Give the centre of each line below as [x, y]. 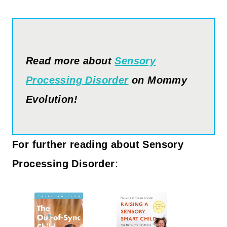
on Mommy [158, 80]
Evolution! [52, 99]
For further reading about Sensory [98, 144]
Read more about [70, 61]
